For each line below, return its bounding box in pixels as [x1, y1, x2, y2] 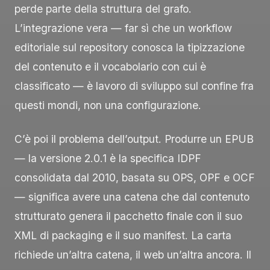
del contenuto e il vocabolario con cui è [14, 60, 206, 74]
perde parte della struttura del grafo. [14, 2, 192, 16]
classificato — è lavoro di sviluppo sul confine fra [14, 80, 254, 93]
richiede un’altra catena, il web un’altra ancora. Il [14, 248, 251, 262]
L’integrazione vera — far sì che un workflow [14, 22, 232, 35]
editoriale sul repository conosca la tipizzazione [14, 41, 245, 54]
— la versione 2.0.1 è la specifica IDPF [14, 152, 201, 165]
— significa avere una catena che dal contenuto [14, 190, 250, 204]
